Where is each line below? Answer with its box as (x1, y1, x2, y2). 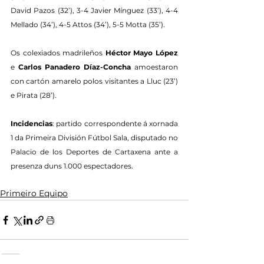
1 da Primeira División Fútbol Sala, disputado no (11, 133, 178, 143)
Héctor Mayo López (105, 48, 179, 58)
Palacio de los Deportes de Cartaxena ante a (11, 147, 178, 157)
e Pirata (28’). (11, 91, 57, 100)
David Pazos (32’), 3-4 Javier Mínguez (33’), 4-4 (11, 6, 178, 15)
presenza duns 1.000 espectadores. (11, 161, 133, 171)
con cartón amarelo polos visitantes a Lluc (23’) (11, 77, 178, 86)
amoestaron (131, 62, 178, 72)
